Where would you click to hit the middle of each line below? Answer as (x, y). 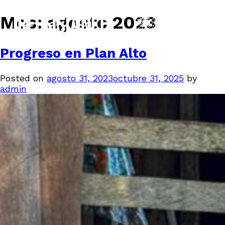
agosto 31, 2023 (80, 78)
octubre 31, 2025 (148, 78)
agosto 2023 (102, 23)
